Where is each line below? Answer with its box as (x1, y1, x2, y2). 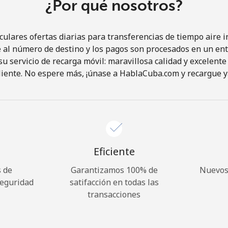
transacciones (88, 189, 140, 200)
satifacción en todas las (69, 177, 159, 188)
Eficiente (93, 145, 135, 158)
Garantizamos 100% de (70, 164, 158, 176)
